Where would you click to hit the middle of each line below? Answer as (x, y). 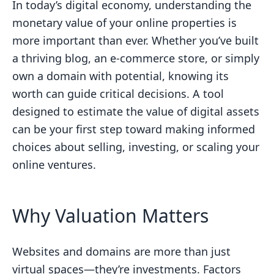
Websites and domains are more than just (121, 251)
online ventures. (54, 165)
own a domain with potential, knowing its (120, 76)
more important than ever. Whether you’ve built (135, 40)
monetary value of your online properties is (124, 23)
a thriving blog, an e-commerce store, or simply (136, 58)
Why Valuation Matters (110, 216)
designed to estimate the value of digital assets (136, 111)
